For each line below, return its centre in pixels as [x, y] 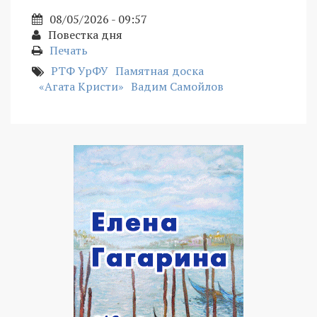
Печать [69, 51]
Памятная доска [160, 71]
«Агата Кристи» [81, 87]
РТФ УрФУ [80, 71]
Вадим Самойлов [177, 87]
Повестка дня [85, 35]
